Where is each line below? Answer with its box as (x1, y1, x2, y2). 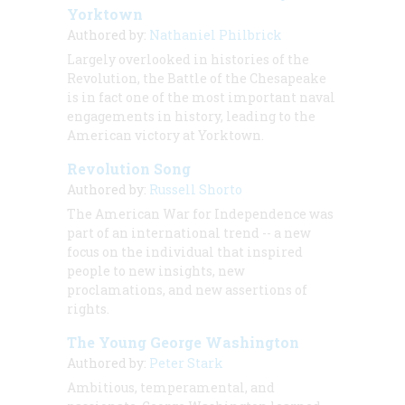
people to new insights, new (67, 262, 245, 280)
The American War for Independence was (67, 205, 334, 223)
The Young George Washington (67, 333, 299, 353)
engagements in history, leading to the (67, 108, 316, 126)
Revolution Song (67, 159, 191, 179)
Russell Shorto (149, 181, 242, 199)
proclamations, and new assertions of (67, 281, 307, 299)
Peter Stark (149, 354, 223, 372)
